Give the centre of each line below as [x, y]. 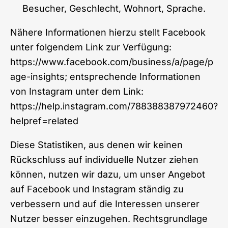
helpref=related [44, 121]
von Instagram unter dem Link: [77, 91]
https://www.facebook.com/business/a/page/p [112, 62]
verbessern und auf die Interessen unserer [105, 204]
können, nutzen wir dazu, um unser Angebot [108, 174]
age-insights [37, 76]
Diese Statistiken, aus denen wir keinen [96, 145]
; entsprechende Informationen [133, 76]
